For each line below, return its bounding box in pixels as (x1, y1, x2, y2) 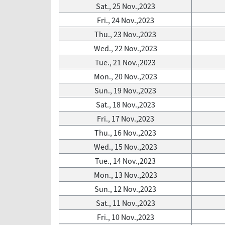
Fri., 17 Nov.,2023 (96, 113, 154, 124)
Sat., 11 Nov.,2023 (95, 197, 155, 208)
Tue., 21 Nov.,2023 (95, 57, 156, 68)
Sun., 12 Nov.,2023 (94, 183, 156, 194)
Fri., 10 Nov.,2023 (96, 211, 154, 222)
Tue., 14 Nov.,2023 (95, 155, 156, 166)
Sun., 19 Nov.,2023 (94, 85, 156, 96)
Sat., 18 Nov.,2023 (95, 99, 155, 110)
